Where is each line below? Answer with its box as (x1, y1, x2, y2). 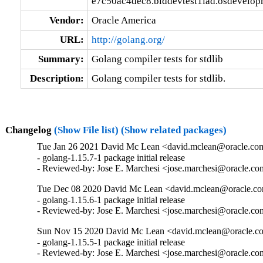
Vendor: (49, 14, 84, 26)
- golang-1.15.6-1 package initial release (37, 195, 186, 205)
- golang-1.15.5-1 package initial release (37, 237, 186, 248)
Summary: (38, 53, 84, 65)
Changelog (5, 124, 54, 136)
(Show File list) (53, 124, 119, 136)
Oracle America (91, 14, 156, 26)
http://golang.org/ (91, 33, 165, 45)
